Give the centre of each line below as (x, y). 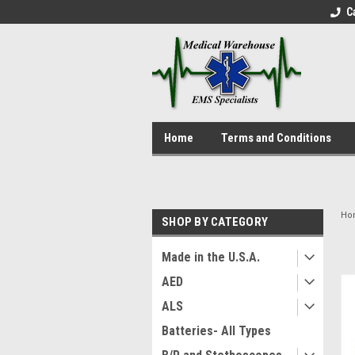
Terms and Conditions (276, 138)
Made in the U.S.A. (211, 257)
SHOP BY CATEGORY (215, 222)
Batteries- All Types (216, 331)
